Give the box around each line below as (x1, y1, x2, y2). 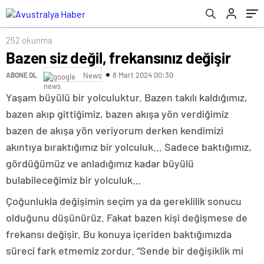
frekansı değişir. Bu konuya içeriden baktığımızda (6, 227, 232, 240)
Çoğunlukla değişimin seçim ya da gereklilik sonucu (6, 194, 242, 207)
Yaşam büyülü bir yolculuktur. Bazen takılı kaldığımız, (6, 91, 247, 104)
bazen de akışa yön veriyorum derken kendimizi (6, 124, 223, 137)
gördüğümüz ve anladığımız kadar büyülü (6, 157, 194, 170)
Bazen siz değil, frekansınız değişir (6, 48, 231, 67)
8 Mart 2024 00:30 (113, 70, 173, 80)
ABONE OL (6, 70, 37, 79)
